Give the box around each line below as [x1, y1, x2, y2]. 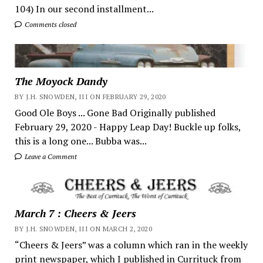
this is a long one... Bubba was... [14, 134, 147, 147]
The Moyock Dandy [14, 73, 107, 88]
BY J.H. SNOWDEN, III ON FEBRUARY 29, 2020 [14, 92, 166, 101]
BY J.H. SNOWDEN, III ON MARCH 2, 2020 [14, 224, 153, 233]
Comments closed [22, 20, 76, 29]
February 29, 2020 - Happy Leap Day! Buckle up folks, [14, 120, 241, 133]
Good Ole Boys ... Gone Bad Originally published [14, 106, 215, 119]
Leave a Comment [22, 151, 77, 161]
